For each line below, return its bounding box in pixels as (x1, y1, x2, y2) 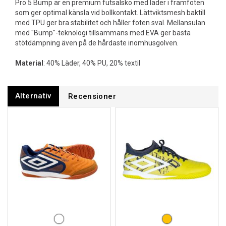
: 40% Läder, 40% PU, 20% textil (43, 59, 140, 67)
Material (15, 59, 43, 67)
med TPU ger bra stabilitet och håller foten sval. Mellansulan (15, 19, 205, 27)
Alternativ (15, 91, 51, 100)
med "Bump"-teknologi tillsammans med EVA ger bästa (15, 29, 191, 37)
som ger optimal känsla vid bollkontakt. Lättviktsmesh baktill (15, 9, 205, 17)
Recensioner (68, 92, 116, 101)
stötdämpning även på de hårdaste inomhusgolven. (15, 39, 180, 47)
